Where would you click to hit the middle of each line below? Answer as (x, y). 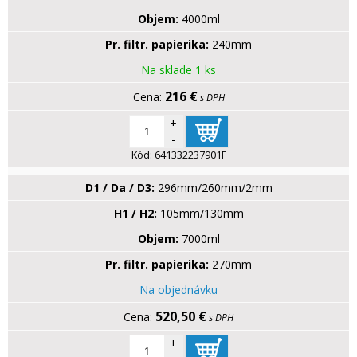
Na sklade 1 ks (178, 70)
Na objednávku (178, 290)
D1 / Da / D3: (120, 188)
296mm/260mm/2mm (215, 188)
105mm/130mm (202, 214)
